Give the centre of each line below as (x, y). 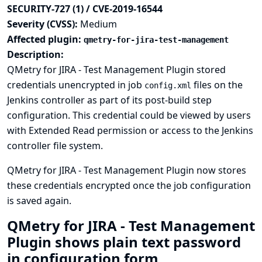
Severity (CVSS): (44, 24)
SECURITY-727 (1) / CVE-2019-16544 (85, 9)
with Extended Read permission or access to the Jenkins (130, 130)
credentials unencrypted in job (76, 85)
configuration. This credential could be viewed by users (129, 115)
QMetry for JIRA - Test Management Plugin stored (116, 70)
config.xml (168, 85)
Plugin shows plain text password (124, 242)
